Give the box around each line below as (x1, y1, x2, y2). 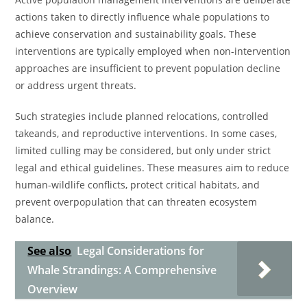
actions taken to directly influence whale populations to (15, 10, 270, 23)
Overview (27, 282, 78, 297)
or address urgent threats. (15, 79, 137, 92)
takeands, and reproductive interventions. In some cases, (15, 127, 278, 140)
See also (27, 243, 72, 258)
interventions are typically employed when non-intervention (15, 45, 291, 58)
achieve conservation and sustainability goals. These (15, 27, 257, 40)
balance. (15, 212, 55, 225)
